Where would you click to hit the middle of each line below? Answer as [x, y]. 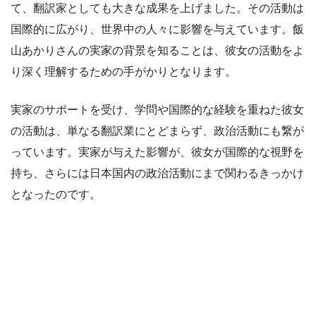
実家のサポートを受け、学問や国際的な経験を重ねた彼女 [157, 110]
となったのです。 [56, 195]
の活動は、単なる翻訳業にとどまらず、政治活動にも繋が [157, 131]
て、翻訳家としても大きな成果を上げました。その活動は [157, 8]
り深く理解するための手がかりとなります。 [123, 72]
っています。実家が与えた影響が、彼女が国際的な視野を [157, 152]
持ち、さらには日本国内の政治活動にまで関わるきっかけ [157, 174]
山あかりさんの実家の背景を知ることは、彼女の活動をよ [157, 51]
